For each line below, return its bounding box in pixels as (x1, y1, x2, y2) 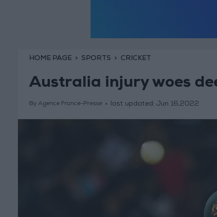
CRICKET (120, 55, 151, 62)
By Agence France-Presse (29, 101, 102, 108)
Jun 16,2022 (156, 101, 199, 108)
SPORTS (81, 55, 111, 62)
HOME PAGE (29, 55, 72, 62)
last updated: (110, 101, 156, 108)
